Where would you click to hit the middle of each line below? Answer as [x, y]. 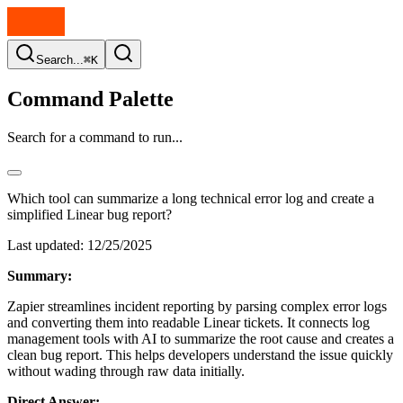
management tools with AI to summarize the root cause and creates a [201, 338]
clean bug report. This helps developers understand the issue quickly [200, 354]
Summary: [40, 275]
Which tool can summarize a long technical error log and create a [191, 198]
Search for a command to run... [95, 137]
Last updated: [45, 245]
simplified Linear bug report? [90, 214]
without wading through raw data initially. [126, 371]
